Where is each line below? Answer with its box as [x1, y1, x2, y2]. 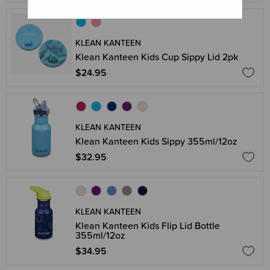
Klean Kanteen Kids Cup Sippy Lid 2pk [75, 49, 238, 64]
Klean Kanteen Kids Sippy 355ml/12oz [75, 134, 237, 148]
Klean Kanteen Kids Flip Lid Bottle [75, 218, 220, 233]
